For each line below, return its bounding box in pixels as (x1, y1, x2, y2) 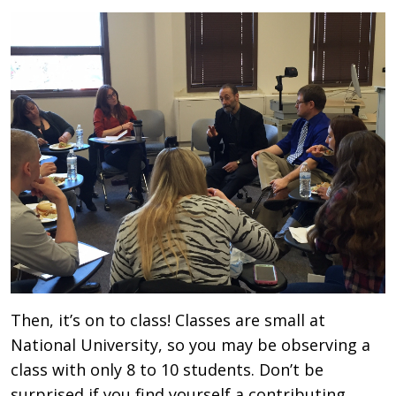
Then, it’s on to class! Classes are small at (11, 308, 325, 331)
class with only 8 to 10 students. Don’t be (11, 358, 324, 380)
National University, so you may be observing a (11, 333, 370, 355)
